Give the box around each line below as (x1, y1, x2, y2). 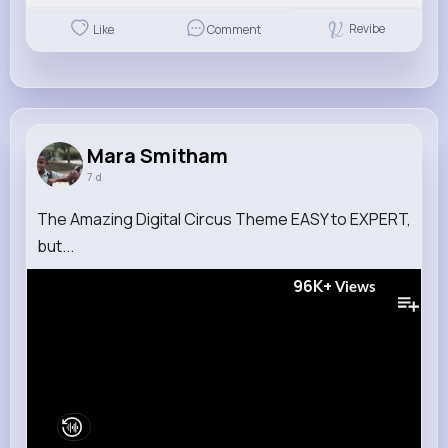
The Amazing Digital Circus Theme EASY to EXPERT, (37, 207, 411, 230)
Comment (206, 21, 261, 39)
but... (37, 234, 74, 257)
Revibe (349, 19, 386, 37)
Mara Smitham (87, 141, 228, 169)
